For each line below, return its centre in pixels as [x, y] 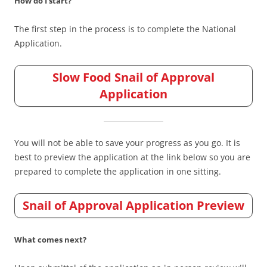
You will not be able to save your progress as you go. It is [127, 143]
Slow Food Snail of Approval [133, 77]
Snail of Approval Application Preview [133, 205]
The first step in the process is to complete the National [125, 29]
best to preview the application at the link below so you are [132, 157]
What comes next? [50, 240]
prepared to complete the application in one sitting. [118, 171]
